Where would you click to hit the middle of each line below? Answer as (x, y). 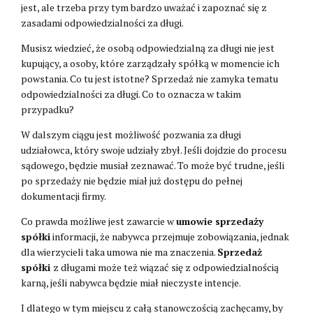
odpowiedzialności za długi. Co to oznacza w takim (131, 94)
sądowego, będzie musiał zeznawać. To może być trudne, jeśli (153, 165)
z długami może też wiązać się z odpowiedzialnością (166, 267)
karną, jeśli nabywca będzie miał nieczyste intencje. (131, 282)
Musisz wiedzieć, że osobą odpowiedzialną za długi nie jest (148, 48)
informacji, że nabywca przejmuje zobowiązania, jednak (170, 236)
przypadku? (48, 109)
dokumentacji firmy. (64, 196)
